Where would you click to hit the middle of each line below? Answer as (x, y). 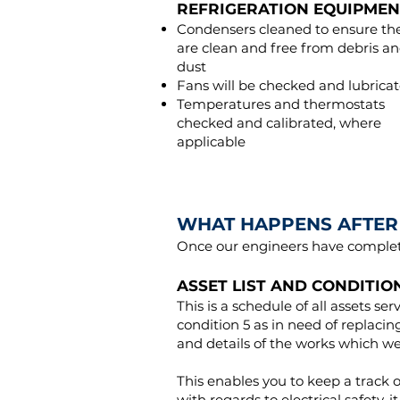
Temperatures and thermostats (281, 104)
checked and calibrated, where (279, 123)
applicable (211, 142)
